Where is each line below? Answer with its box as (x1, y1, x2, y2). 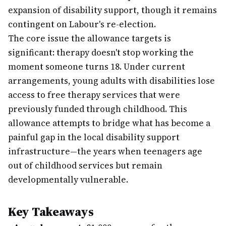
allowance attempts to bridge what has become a (8, 117, 210, 129)
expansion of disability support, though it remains (8, 4, 217, 16)
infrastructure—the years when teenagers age (8, 145, 202, 157)
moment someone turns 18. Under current (8, 61, 185, 73)
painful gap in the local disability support (8, 131, 180, 143)
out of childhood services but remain (8, 159, 162, 172)
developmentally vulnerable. (8, 174, 128, 186)
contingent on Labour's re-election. (8, 18, 156, 30)
